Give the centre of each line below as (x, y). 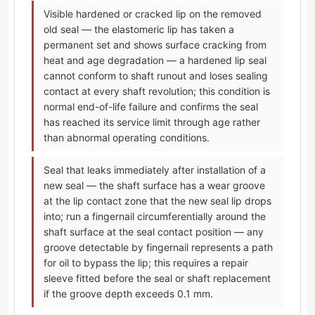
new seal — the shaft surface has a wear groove (154, 186)
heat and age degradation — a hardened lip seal (155, 60)
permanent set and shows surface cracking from (155, 45)
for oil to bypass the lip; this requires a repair (146, 263)
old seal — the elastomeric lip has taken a (139, 30)
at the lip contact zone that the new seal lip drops (157, 201)
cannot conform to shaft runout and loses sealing (156, 76)
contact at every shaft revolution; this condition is (157, 91)
